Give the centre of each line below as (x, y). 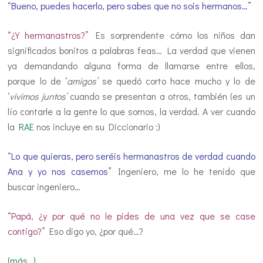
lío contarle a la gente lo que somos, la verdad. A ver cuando (131, 111)
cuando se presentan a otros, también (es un (161, 96)
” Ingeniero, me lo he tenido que (181, 171)
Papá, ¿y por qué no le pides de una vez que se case (133, 215)
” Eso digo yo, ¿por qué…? (93, 231)
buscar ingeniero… (44, 186)
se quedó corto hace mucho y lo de (176, 80)
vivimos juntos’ (38, 96)
